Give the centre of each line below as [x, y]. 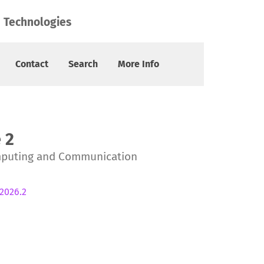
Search [83, 64]
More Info [138, 64]
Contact [32, 64]
